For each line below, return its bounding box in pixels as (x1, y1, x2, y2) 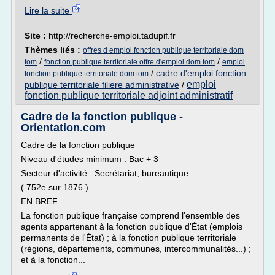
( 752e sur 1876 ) (21, 182, 88, 192)
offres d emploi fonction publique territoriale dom (83, 46, 244, 55)
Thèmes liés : (25, 45, 83, 55)
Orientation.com (21, 122, 106, 134)
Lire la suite (25, 6, 72, 15)
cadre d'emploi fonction (156, 68, 246, 78)
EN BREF (21, 196, 58, 206)
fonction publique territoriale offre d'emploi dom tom (44, 58, 215, 66)
